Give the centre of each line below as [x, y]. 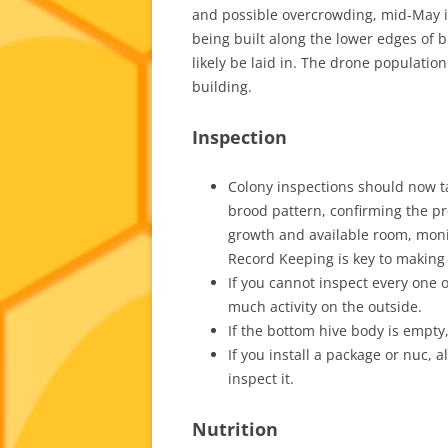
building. [222, 86]
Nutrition [235, 428]
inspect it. [261, 378]
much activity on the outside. [325, 306]
